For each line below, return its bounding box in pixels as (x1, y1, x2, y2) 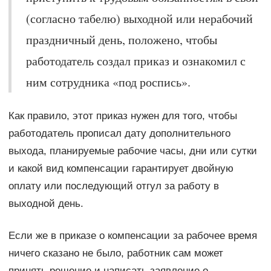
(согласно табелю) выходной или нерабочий (25, 10, 253, 27)
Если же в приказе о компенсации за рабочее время (8, 229, 257, 241)
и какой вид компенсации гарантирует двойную (8, 162, 233, 174)
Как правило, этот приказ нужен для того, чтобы (8, 109, 237, 122)
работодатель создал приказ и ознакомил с (25, 52, 246, 69)
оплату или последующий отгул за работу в (8, 180, 219, 192)
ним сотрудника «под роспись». (25, 73, 191, 90)
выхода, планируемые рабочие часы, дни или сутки (8, 145, 257, 157)
